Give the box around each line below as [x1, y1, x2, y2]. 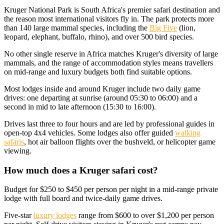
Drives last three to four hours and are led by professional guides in [4, 119, 214, 128]
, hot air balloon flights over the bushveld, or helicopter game [24, 137, 215, 146]
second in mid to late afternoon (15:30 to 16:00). [4, 102, 156, 111]
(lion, [177, 23, 195, 32]
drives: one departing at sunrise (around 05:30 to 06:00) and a [4, 93, 197, 102]
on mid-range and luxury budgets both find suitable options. [4, 67, 192, 76]
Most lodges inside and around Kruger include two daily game [4, 84, 200, 93]
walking [175, 128, 200, 137]
